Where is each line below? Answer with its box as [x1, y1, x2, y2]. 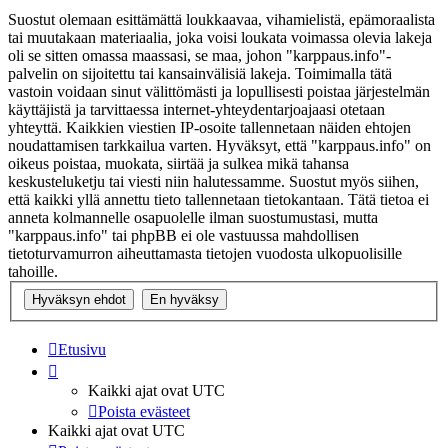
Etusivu [58, 340, 106, 358]
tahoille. [8, 263, 58, 281]
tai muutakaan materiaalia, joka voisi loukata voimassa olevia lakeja [8, 29, 432, 47]
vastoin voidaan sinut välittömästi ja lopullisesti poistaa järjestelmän [8, 83, 430, 101]
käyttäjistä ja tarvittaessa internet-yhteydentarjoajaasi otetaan [8, 101, 385, 119]
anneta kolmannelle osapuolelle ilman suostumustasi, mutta [8, 209, 378, 227]
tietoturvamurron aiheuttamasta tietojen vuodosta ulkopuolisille [8, 245, 402, 263]
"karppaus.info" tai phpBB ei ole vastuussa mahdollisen [8, 227, 359, 245]
